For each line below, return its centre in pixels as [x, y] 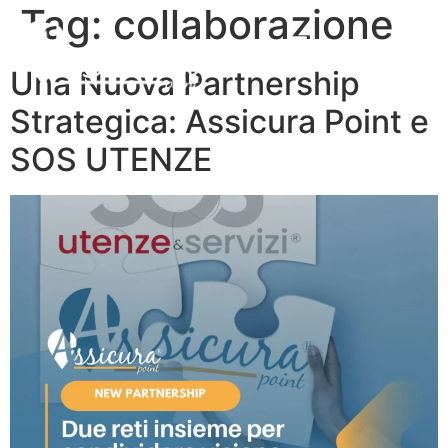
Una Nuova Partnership [185, 83]
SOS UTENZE [111, 159]
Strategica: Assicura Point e [219, 121]
